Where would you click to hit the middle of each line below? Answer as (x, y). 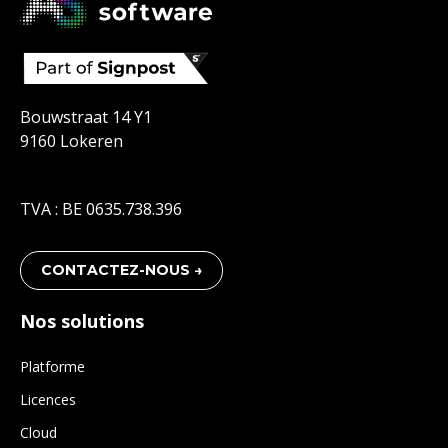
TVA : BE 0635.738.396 (101, 209)
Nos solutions (82, 321)
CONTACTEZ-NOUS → (121, 270)
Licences (48, 400)
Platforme (52, 367)
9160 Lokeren (71, 141)
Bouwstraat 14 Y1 (86, 117)
